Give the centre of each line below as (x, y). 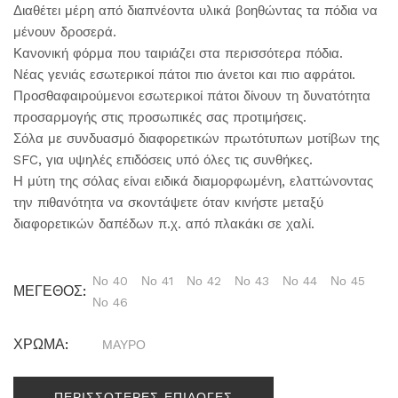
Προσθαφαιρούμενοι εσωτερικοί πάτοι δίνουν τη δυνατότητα (192, 96)
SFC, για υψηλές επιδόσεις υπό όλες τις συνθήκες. (163, 160)
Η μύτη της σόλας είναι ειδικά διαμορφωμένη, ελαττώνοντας (193, 182)
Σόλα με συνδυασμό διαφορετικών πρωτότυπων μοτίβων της (196, 139)
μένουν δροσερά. (65, 32)
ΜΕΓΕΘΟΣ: (50, 291)
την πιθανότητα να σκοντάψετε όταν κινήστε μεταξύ (168, 203)
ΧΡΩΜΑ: (41, 345)
